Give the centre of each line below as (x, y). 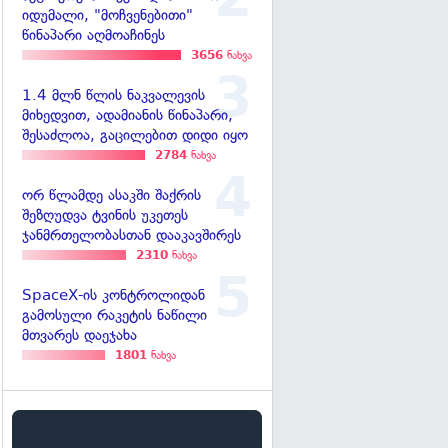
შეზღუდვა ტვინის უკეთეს (105, 215)
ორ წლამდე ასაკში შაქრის (111, 195)
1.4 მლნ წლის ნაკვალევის (113, 95)
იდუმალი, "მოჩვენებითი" (107, 15)
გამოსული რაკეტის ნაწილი (114, 315)
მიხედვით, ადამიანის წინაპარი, (127, 115)
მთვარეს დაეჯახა (79, 335)
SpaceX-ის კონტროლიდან (113, 295)
